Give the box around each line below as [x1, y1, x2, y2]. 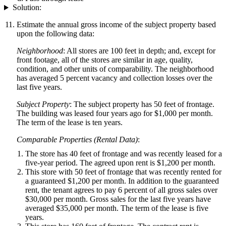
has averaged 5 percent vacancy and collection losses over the [17, 74, 212, 83]
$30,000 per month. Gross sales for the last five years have [25, 195, 211, 204]
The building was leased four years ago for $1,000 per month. [17, 109, 213, 118]
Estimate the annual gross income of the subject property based [17, 20, 216, 29]
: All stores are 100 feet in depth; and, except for [63, 46, 215, 55]
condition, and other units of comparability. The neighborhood [17, 65, 214, 74]
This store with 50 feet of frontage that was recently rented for [25, 167, 221, 177]
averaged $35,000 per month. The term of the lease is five [25, 204, 208, 213]
